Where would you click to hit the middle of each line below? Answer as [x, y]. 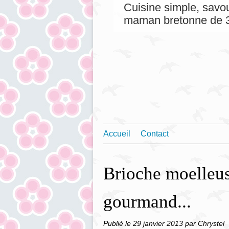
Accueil [117, 134]
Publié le [118, 223]
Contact [155, 134]
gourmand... [147, 202]
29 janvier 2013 [159, 223]
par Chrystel [205, 223]
